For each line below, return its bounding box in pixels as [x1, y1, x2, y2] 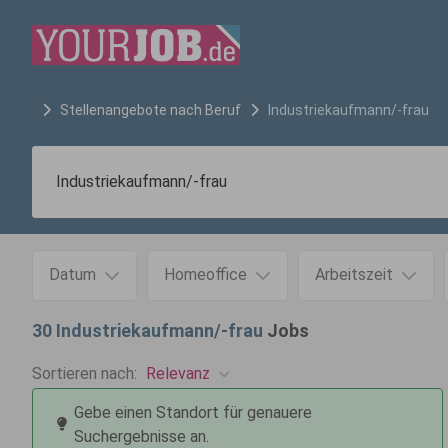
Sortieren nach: [32, 364, 137, 383]
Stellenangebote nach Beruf [60, 102, 241, 118]
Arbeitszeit [315, 265, 393, 284]
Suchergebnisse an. [74, 427, 209, 446]
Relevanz [146, 363, 210, 383]
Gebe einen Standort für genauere [74, 403, 312, 422]
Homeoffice [164, 265, 247, 284]
